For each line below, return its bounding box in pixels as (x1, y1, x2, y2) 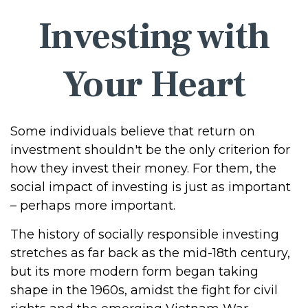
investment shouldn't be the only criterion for (10, 142, 290, 157)
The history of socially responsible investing (10, 227, 279, 242)
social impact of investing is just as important (10, 179, 291, 195)
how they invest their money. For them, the (10, 161, 276, 176)
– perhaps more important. (10, 198, 175, 213)
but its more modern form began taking (10, 264, 258, 279)
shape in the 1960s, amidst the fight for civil (10, 283, 278, 298)
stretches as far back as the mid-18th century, (10, 245, 290, 261)
